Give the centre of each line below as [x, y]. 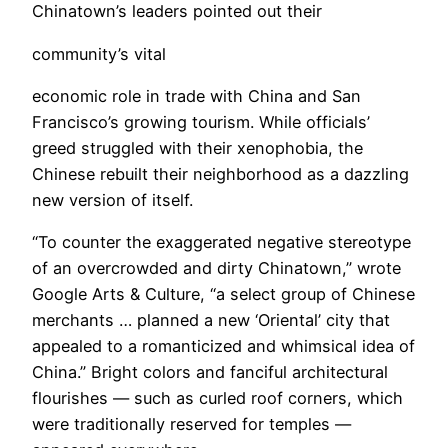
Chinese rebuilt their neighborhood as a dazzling [220, 173]
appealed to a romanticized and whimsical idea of [223, 346]
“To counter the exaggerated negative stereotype [221, 242]
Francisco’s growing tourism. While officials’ [201, 121]
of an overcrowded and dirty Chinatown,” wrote [216, 268]
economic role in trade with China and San [196, 95]
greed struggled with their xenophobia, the [197, 147]
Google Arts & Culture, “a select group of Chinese [223, 294]
